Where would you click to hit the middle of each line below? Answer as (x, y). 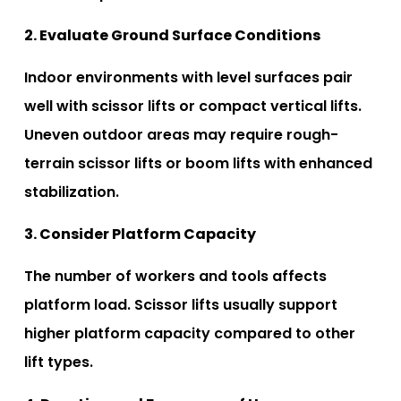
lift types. (59, 362)
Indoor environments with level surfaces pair (188, 77)
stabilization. (72, 192)
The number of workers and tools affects (175, 276)
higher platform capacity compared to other (190, 333)
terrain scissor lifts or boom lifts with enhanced (198, 163)
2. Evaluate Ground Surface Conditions (172, 35)
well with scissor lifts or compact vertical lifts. (193, 106)
